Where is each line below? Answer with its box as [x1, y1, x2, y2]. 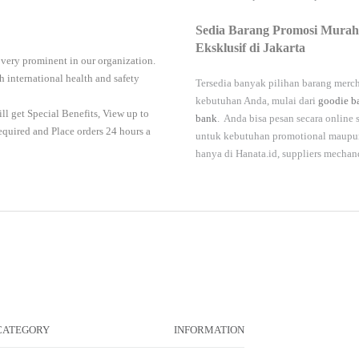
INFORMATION [174, 324, 244, 337]
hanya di [196, 147, 236, 160]
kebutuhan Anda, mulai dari [196, 95, 318, 107]
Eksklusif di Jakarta [196, 41, 305, 55]
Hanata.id [236, 147, 277, 160]
